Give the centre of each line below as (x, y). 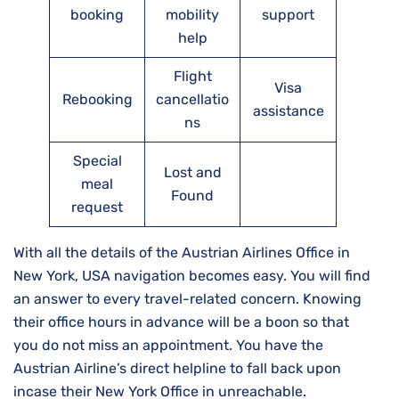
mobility (192, 15)
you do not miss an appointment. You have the (168, 346)
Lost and (192, 173)
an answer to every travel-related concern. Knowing (187, 299)
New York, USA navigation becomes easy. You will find (192, 276)
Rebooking (97, 100)
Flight (192, 77)
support (288, 15)
